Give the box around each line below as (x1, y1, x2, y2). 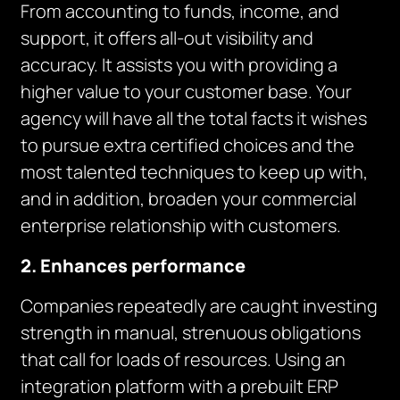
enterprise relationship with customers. (21, 213, 342, 237)
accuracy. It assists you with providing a (21, 53, 338, 77)
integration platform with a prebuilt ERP (21, 374, 339, 398)
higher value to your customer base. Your (21, 79, 353, 104)
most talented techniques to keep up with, (21, 160, 369, 184)
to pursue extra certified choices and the (21, 133, 355, 157)
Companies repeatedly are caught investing (21, 294, 379, 318)
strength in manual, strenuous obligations (21, 321, 362, 345)
